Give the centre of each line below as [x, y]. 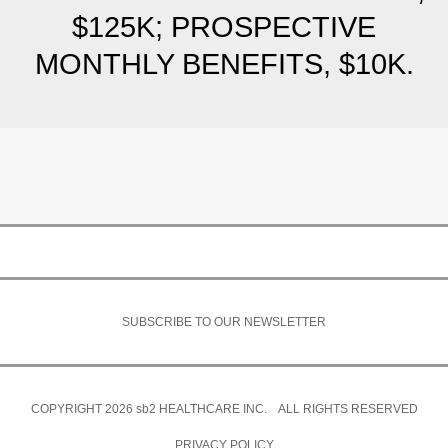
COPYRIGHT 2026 [83, 409]
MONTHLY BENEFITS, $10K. [224, 64]
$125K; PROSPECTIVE [224, 27]
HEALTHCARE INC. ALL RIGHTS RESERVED [286, 409]
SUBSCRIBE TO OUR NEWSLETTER [224, 322]
